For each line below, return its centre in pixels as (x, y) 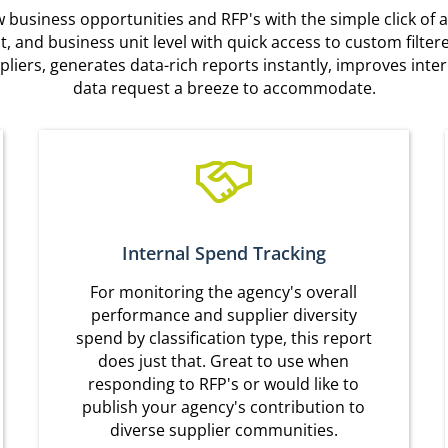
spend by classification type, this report (223, 338)
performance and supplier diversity (223, 315)
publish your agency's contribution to (224, 407)
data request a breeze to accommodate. (224, 88)
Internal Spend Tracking (223, 253)
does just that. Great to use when (224, 361)
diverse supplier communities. (223, 430)
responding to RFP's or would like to (224, 384)
